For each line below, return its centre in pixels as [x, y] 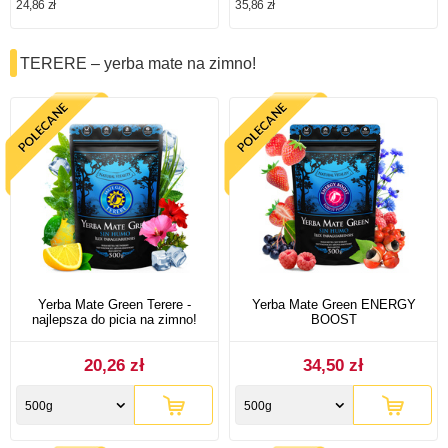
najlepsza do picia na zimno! [114, 319]
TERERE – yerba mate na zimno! [138, 63]
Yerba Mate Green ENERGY [333, 304]
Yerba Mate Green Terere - [114, 304]
